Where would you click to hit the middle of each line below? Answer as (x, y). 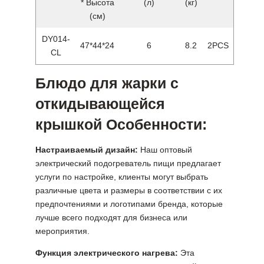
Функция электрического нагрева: (107, 253)
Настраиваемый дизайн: (88, 150)
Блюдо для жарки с (107, 83)
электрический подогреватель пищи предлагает (128, 164)
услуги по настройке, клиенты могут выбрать (122, 177)
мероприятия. (63, 231)
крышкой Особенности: (121, 125)
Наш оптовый (166, 150)
